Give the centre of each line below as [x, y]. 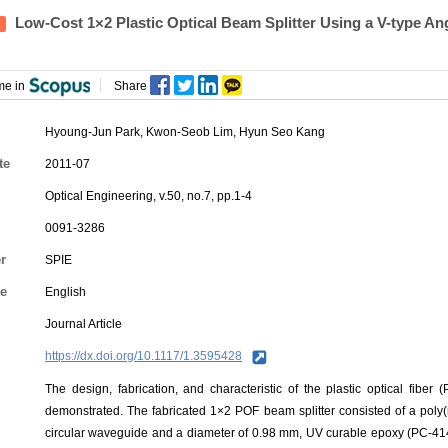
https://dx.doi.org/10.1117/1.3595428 [143, 356]
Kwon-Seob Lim [189, 132]
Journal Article [83, 324]
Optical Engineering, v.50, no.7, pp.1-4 [148, 196]
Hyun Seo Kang [282, 132]
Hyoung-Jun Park [92, 132]
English [65, 292]
